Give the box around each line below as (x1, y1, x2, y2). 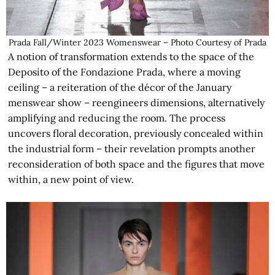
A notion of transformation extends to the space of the (8, 50, 255, 63)
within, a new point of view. (8, 172, 134, 185)
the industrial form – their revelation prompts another (8, 142, 256, 155)
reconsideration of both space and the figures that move (8, 157, 265, 170)
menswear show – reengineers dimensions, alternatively (8, 96, 265, 109)
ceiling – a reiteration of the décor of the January (8, 80, 232, 93)
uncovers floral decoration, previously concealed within (8, 126, 264, 139)
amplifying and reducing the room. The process (8, 111, 226, 124)
